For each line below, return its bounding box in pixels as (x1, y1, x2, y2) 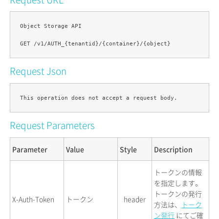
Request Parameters (10, 118, 95, 132)
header (124, 194, 146, 204)
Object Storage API (20, 22, 82, 29)
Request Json (10, 64, 66, 78)
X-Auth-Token (12, 194, 54, 204)
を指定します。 (154, 177, 202, 188)
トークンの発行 (154, 188, 202, 198)
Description (154, 144, 193, 154)
